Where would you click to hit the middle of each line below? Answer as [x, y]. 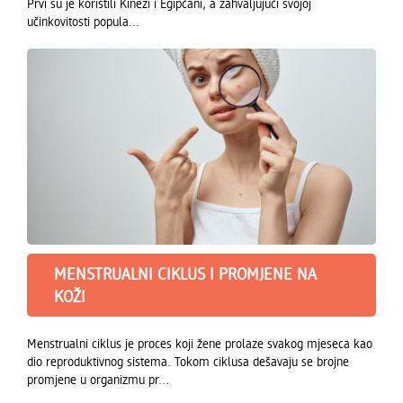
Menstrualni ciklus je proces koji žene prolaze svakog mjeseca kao [200, 344]
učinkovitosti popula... [83, 21]
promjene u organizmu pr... [98, 380]
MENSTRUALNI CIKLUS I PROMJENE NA [185, 274]
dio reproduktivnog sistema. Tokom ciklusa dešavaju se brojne [188, 362]
